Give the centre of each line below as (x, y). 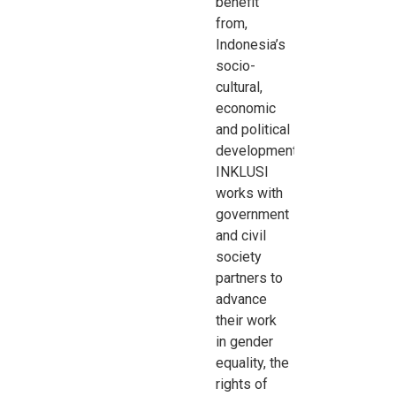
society (239, 257)
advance (242, 299)
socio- (236, 66)
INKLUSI (243, 172)
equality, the (253, 363)
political (266, 129)
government (253, 214)
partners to (250, 278)
